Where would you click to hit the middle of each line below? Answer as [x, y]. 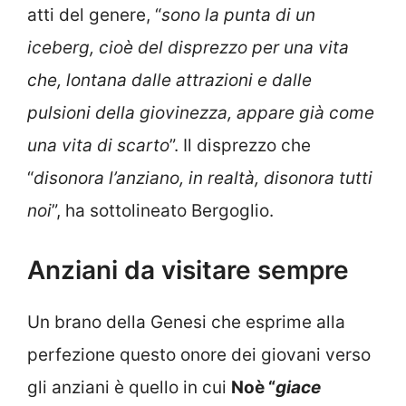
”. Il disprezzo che [240, 145]
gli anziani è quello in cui [129, 388]
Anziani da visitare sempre [188, 271]
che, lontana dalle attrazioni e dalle [169, 80]
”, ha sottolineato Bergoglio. [163, 210]
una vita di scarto [98, 145]
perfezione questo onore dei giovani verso [199, 355]
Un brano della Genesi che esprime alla [186, 323]
